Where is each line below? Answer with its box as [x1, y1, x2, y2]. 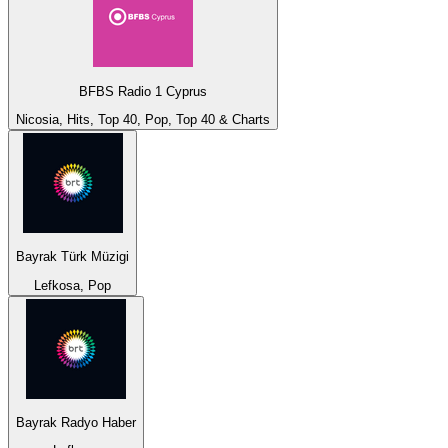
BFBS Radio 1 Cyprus [79, 83, 207, 99]
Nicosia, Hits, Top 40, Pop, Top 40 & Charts [16, 111, 270, 127]
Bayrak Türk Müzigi [16, 249, 129, 265]
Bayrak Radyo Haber [16, 414, 136, 430]
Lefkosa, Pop [34, 277, 111, 293]
